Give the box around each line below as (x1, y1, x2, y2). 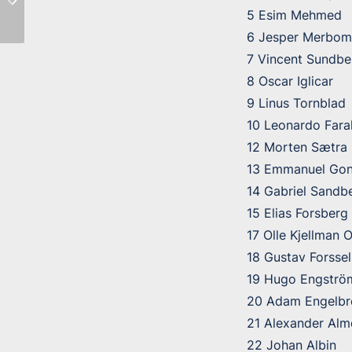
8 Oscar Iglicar (246, 72, 333, 89)
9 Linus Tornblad (246, 94, 346, 111)
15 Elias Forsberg (246, 204, 348, 221)
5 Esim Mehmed (246, 6, 342, 23)
